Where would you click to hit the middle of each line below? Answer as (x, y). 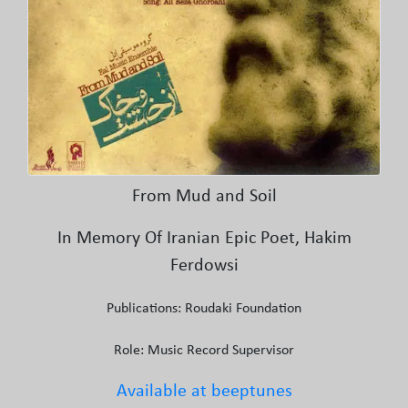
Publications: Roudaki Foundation (204, 309)
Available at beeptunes (204, 392)
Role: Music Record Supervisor (204, 351)
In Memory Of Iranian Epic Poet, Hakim (204, 239)
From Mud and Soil (204, 197)
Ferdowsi (204, 266)
